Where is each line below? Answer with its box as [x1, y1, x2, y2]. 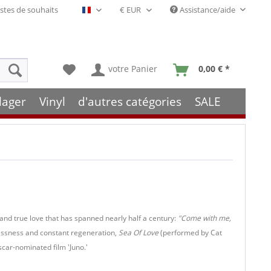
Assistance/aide [178, 4, 237, 15]
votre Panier [108, 63, 157, 74]
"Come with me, [178, 213, 231, 223]
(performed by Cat [158, 227, 222, 238]
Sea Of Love [119, 227, 158, 238]
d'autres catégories [78, 93, 182, 109]
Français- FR [91, 8, 134, 19]
